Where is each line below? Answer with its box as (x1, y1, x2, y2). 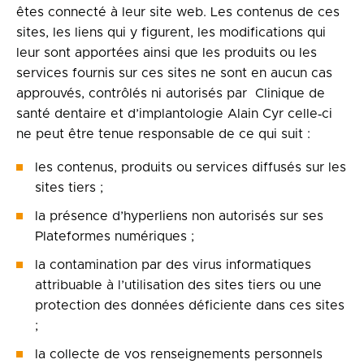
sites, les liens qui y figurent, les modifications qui (16, 26, 326, 39)
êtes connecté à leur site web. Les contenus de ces (16, 6, 340, 19)
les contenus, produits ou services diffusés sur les (35, 161, 346, 174)
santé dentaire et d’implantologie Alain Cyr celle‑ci (16, 107, 332, 120)
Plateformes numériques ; (35, 230, 194, 243)
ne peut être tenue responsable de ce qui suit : (16, 128, 310, 141)
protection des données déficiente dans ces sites (35, 299, 344, 312)
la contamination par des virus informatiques (35, 258, 311, 271)
